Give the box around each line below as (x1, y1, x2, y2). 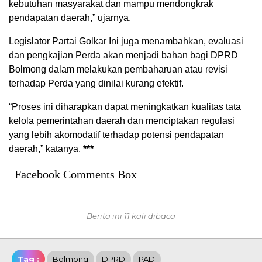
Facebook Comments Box (15, 167, 137, 181)
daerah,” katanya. (9, 143, 83, 154)
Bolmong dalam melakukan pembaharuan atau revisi (9, 64, 227, 74)
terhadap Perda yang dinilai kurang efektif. (9, 78, 184, 88)
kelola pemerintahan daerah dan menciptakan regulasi (9, 115, 235, 126)
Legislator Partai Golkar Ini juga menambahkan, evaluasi (9, 36, 243, 46)
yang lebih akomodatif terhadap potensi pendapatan (9, 129, 224, 140)
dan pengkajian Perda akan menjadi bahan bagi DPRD (9, 50, 238, 60)
